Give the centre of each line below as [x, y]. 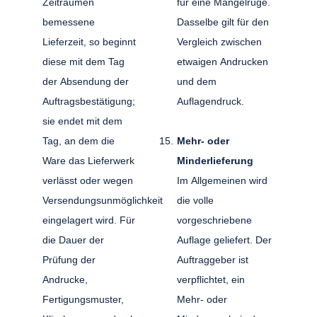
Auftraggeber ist [212, 259]
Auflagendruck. [212, 101]
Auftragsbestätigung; [89, 101]
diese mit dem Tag [84, 61]
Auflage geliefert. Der [224, 240]
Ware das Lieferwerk [89, 160]
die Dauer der [74, 240]
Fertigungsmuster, [83, 299]
